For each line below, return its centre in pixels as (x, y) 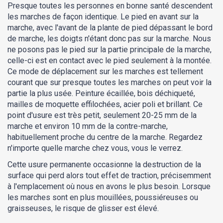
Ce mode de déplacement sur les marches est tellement (105, 72)
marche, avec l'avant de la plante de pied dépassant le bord (110, 28)
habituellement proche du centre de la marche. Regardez (105, 137)
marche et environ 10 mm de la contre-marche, (88, 126)
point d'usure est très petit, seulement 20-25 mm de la (102, 115)
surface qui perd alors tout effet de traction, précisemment (109, 176)
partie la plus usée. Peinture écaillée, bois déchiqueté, (101, 94)
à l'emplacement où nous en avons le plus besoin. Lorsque (109, 187)
